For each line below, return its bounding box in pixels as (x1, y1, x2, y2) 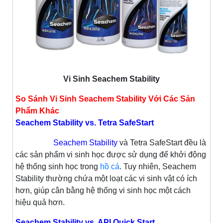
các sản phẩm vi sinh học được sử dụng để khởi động (15, 150, 206, 159)
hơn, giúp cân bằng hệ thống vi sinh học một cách (15, 186, 191, 195)
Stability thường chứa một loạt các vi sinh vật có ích (15, 174, 197, 183)
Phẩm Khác (15, 106, 59, 115)
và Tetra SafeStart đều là (119, 138, 206, 147)
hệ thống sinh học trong (15, 162, 100, 171)
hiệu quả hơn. (15, 198, 65, 207)
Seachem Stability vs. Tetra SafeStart (15, 118, 154, 127)
